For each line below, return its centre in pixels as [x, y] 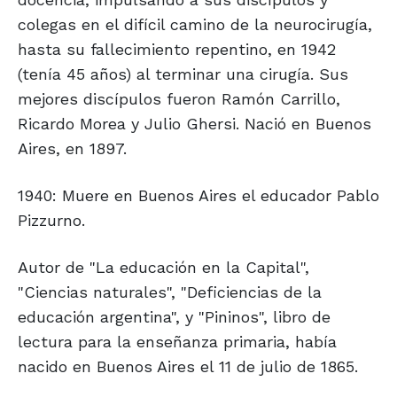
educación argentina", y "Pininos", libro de [174, 317]
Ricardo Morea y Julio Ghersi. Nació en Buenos [195, 124]
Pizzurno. [51, 221]
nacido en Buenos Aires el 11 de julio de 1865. [188, 367]
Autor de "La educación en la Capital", [163, 268]
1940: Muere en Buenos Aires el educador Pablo [198, 196]
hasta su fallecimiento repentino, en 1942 [177, 50]
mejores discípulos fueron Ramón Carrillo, [179, 99]
